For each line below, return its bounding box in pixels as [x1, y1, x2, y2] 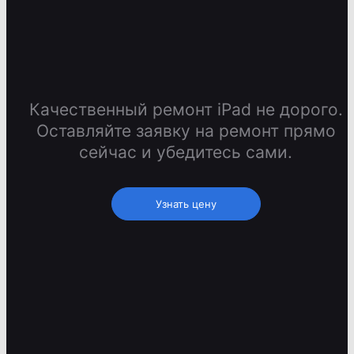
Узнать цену [155, 198, 217, 211]
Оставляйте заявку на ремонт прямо [36, 121, 336, 141]
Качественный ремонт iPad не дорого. [28, 100, 343, 120]
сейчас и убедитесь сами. [79, 142, 293, 163]
